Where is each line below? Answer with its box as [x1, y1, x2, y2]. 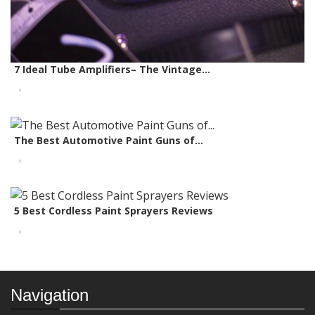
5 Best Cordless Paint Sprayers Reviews [14, 204, 213, 218]
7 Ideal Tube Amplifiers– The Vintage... [14, 62, 210, 76]
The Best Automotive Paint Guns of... [14, 133, 203, 147]
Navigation [11, 285, 89, 305]
